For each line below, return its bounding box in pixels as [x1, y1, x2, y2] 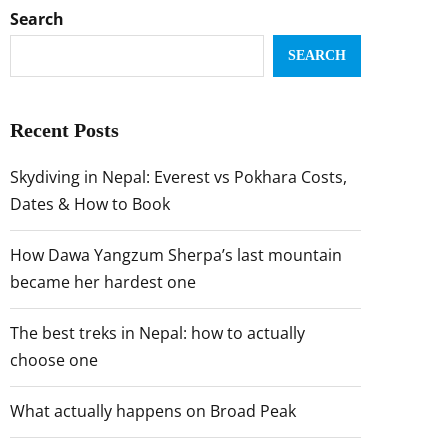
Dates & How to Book [10, 193, 170, 215]
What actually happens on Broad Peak [10, 400, 296, 422]
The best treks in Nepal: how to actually [10, 322, 305, 344]
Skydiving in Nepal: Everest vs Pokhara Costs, [10, 166, 347, 188]
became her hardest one [10, 271, 196, 293]
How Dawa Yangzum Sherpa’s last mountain [10, 244, 342, 266]
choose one [10, 349, 98, 371]
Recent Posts [10, 119, 119, 141]
